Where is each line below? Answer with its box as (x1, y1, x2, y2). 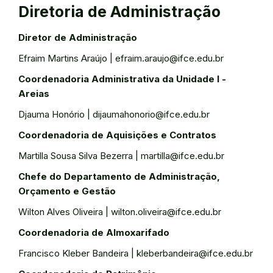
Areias (18, 88, 49, 99)
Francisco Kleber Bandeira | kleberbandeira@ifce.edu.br (18, 247, 253, 259)
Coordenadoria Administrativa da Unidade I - (18, 73, 226, 85)
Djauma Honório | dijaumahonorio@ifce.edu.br (18, 108, 210, 120)
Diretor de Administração (18, 32, 137, 43)
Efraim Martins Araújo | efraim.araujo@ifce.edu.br (18, 52, 224, 64)
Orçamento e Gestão (18, 185, 116, 197)
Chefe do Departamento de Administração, (18, 171, 220, 182)
